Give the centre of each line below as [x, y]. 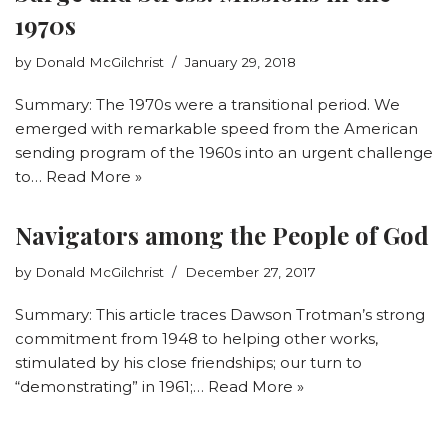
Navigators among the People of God [222, 234]
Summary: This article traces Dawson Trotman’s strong [220, 314]
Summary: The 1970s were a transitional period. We [207, 104]
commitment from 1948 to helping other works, [196, 338]
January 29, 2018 [240, 61]
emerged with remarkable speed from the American [216, 128]
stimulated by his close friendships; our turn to [188, 362]
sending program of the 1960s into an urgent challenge [224, 152]
